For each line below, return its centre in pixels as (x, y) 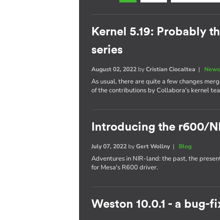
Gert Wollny (153, 146)
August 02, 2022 (114, 69)
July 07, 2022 (109, 146)
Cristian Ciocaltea (171, 69)
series (107, 50)
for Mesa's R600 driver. (125, 167)
